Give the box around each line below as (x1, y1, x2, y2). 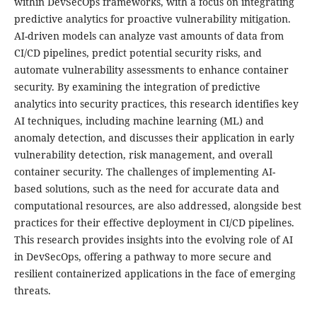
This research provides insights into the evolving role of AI (13, 233, 293, 247)
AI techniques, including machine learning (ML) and (13, 114, 264, 128)
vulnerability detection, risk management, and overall (13, 148, 272, 162)
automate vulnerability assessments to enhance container (13, 63, 289, 77)
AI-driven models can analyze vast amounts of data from (13, 29, 284, 43)
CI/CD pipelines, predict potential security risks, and (13, 46, 262, 60)
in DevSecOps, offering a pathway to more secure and (13, 250, 272, 264)
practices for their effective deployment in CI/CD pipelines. (13, 216, 294, 230)
